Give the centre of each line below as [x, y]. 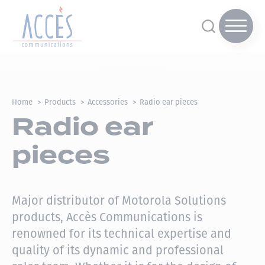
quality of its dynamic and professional [118, 251]
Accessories [108, 102]
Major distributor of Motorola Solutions [119, 201]
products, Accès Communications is [107, 217]
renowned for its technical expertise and [122, 234]
